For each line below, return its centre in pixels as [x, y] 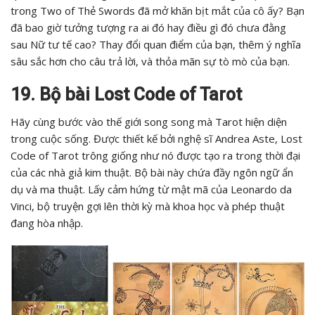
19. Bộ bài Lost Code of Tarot [126, 95]
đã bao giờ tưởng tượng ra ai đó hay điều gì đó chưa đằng [148, 28]
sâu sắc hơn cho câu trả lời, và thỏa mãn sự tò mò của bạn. [150, 62]
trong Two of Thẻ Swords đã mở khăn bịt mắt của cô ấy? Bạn [157, 11]
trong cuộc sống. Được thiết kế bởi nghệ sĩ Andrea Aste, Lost [156, 139]
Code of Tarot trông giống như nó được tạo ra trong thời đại [155, 156]
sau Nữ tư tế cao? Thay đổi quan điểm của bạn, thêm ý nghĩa [156, 45]
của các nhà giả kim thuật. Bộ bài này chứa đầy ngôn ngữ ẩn [152, 173]
